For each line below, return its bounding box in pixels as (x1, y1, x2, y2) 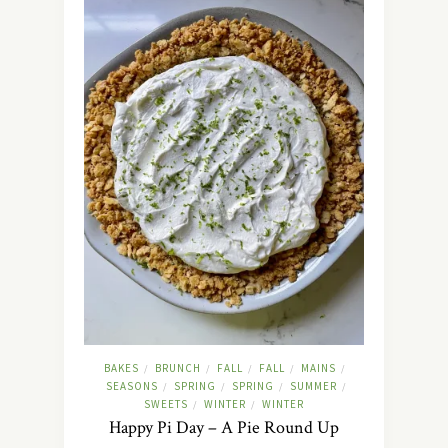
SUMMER (290, 379, 337, 394)
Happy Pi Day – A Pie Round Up (109, 416, 339, 440)
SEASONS (106, 379, 158, 394)
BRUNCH (154, 361, 201, 376)
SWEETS (143, 397, 188, 412)
